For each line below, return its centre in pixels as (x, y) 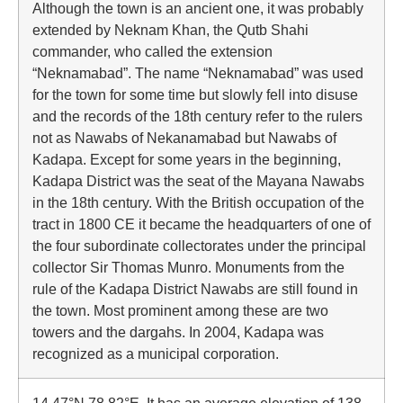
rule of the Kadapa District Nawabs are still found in (195, 289)
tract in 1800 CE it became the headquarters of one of (201, 224)
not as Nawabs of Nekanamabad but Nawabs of (184, 138)
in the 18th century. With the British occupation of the (198, 202)
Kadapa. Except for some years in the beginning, (187, 159)
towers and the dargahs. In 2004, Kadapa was (178, 332)
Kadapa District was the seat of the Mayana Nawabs (198, 181)
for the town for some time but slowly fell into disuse (195, 94)
